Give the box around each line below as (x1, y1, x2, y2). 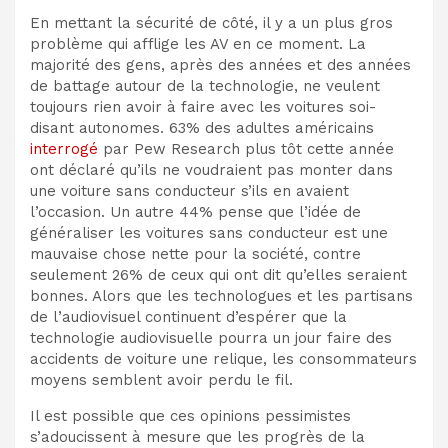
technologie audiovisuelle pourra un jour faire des (30, 328, 392, 347)
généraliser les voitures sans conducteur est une (30, 223, 388, 242)
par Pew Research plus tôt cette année (98, 139, 394, 158)
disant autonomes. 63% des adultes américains (30, 118, 374, 137)
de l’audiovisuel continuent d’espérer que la (30, 307, 347, 326)
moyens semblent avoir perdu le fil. (30, 370, 293, 389)
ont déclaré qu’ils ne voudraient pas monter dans (30, 160, 393, 179)
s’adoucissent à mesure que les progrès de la (30, 427, 365, 446)
